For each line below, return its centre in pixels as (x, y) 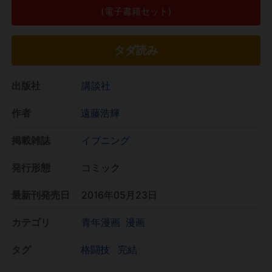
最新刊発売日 (41, 195)
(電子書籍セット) (136, 11)
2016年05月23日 (119, 195)
